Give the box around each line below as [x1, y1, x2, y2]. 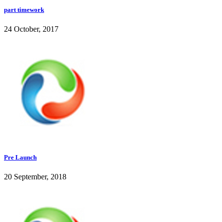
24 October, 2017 [4, 25, 58, 34]
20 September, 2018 [4, 172, 66, 181]
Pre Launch [4, 153, 37, 161]
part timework [4, 6, 44, 14]
